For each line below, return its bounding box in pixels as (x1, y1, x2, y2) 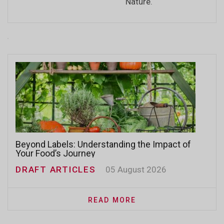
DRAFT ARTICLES (15, 164, 96, 174)
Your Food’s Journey (15, 148, 95, 158)
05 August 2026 (105, 164, 166, 174)
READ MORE (88, 196, 136, 204)
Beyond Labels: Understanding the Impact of (15, 139, 191, 149)
